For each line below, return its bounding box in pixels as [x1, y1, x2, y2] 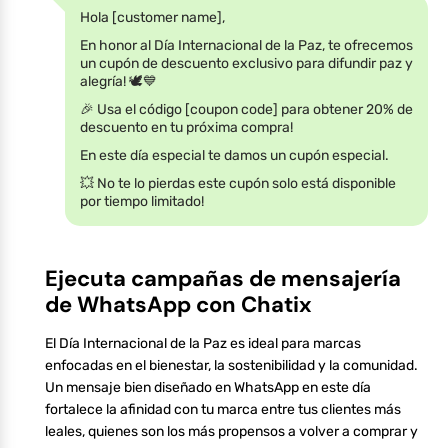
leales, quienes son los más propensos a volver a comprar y [45, 422, 418, 440]
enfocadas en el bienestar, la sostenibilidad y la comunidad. [45, 356, 418, 374]
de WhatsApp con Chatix [45, 289, 312, 319]
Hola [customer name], [80, 8, 225, 26]
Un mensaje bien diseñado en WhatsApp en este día [45, 378, 371, 396]
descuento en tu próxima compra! [80, 118, 293, 136]
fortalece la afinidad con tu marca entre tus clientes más [45, 400, 401, 418]
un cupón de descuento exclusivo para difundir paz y [80, 54, 413, 72]
